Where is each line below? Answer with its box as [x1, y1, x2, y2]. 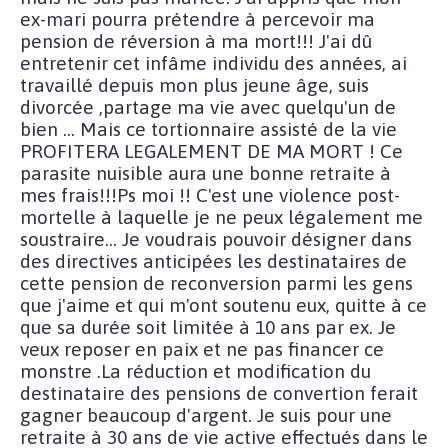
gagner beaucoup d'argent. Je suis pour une [20, 403, 392, 426]
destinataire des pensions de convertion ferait [20, 381, 418, 404]
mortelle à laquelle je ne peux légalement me [20, 205, 423, 228]
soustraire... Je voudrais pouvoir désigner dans [20, 227, 412, 250]
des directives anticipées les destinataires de [20, 249, 407, 272]
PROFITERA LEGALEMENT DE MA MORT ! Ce [20, 139, 403, 162]
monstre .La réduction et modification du [20, 359, 371, 382]
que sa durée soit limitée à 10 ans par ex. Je [20, 315, 396, 338]
